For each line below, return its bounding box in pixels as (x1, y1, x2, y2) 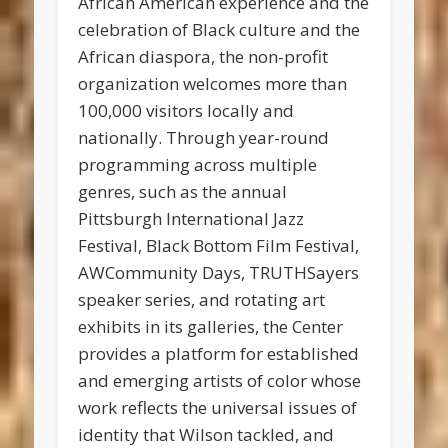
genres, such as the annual (78, 180, 288, 204)
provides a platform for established (78, 342, 360, 366)
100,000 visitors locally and (78, 99, 295, 123)
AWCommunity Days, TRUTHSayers (78, 261, 360, 285)
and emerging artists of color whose (78, 369, 362, 393)
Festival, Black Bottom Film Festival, (78, 234, 360, 258)
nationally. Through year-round (78, 126, 330, 150)
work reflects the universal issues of (78, 396, 358, 420)
